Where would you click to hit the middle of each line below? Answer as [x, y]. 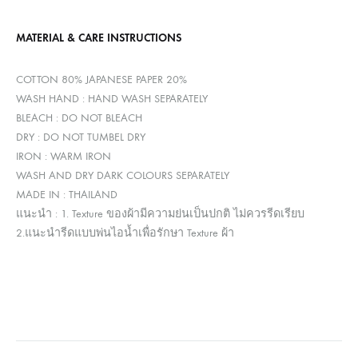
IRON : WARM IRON [64, 157]
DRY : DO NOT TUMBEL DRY [81, 137]
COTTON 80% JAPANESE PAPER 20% [101, 80]
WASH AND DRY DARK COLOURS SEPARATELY [123, 176]
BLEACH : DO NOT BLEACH [79, 118]
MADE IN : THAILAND [67, 195]
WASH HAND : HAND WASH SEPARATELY [112, 99]
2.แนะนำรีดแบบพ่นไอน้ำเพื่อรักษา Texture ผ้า [125, 233]
